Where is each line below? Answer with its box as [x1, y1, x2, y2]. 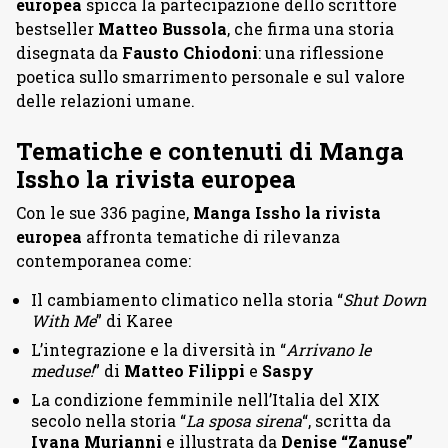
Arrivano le [286, 338, 371, 360]
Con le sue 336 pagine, [16, 201, 193, 223]
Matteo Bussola [98, 17, 227, 39]
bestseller [16, 17, 98, 39]
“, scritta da [302, 409, 391, 431]
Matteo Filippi [124, 359, 245, 381]
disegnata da [16, 41, 122, 63]
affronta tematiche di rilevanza [82, 225, 340, 247]
